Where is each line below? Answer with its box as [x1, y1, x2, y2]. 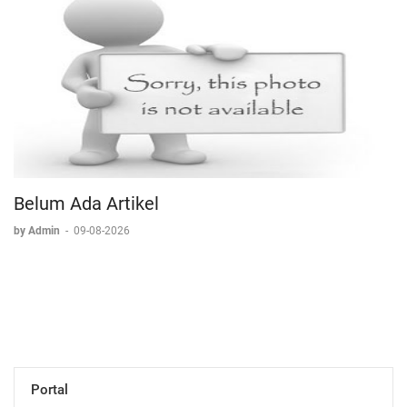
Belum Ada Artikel [14, 193, 159, 214]
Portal [31, 381, 68, 398]
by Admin [14, 224, 63, 237]
